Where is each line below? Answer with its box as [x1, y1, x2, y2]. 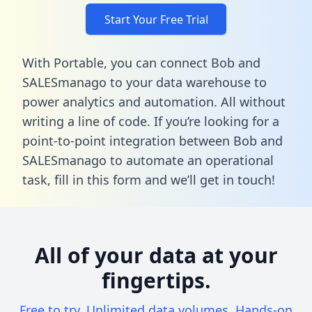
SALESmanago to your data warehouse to [22, 73, 267, 91]
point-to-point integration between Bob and [22, 132, 283, 149]
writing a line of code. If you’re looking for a [22, 112, 279, 130]
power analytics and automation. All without [22, 93, 286, 110]
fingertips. [101, 265, 211, 295]
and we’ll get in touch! [141, 171, 275, 188]
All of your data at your [34, 240, 278, 270]
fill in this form [54, 171, 141, 188]
